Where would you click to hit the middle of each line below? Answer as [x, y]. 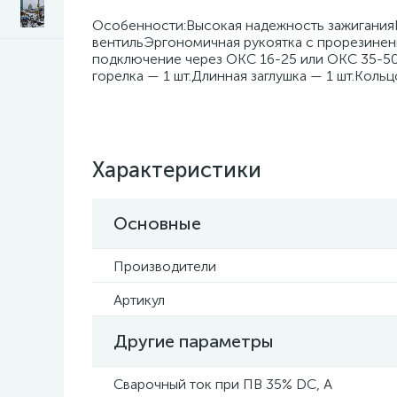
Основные [157, 223]
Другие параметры [194, 341]
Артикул [139, 300]
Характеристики [177, 170]
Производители [165, 266]
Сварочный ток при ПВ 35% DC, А [223, 384]
